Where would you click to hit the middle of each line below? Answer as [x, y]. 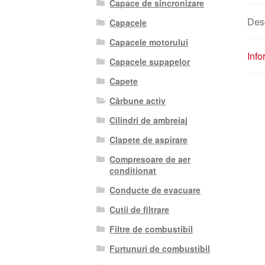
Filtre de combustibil [151, 229]
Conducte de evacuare [155, 190]
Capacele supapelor [150, 61]
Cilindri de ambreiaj [149, 120]
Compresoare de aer [150, 159]
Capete [124, 81]
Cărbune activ [138, 100]
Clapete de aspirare [149, 139]
